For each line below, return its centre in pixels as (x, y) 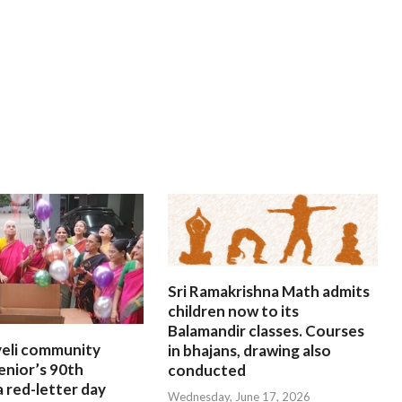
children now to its (233, 311)
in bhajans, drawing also (249, 351)
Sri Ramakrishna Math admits (268, 292)
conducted (206, 371)
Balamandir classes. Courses (266, 331)
